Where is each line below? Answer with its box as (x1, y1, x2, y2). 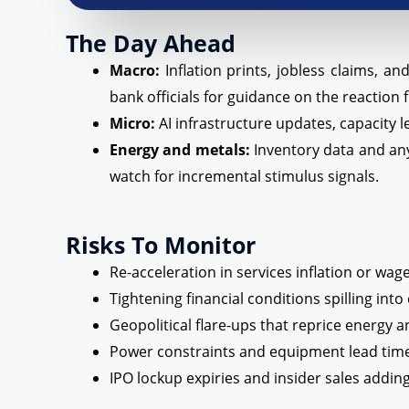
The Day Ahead (66, 27, 236, 59)
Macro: (110, 60, 160, 81)
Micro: (110, 113, 155, 134)
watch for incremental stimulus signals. (110, 166, 379, 187)
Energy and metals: (110, 140, 250, 161)
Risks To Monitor (66, 229, 256, 261)
